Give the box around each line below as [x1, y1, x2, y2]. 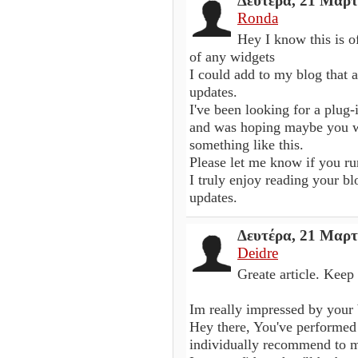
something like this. [189, 136, 304, 153]
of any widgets [189, 48, 275, 65]
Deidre [237, 244, 278, 261]
